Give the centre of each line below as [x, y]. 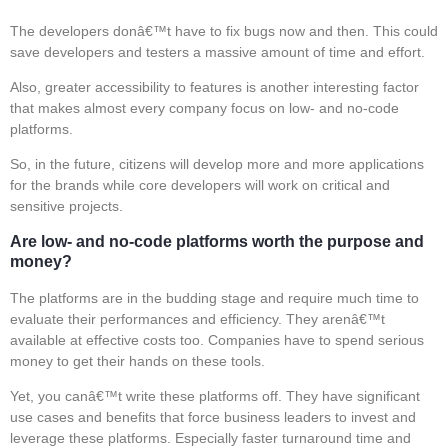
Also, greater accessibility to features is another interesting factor [214, 86]
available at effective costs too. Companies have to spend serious [217, 339]
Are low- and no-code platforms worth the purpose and [217, 241]
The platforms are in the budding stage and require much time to [214, 297]
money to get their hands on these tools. [137, 360]
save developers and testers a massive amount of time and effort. [217, 51]
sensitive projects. [66, 206]
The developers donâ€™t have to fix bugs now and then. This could [224, 30]
